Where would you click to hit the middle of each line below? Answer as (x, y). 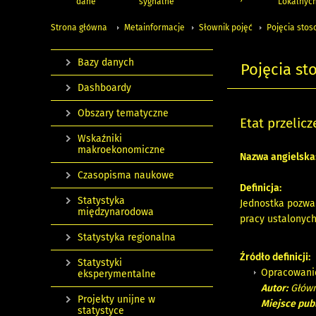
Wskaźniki (100, 139)
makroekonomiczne (121, 150)
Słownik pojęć (226, 28)
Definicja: (261, 188)
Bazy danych (106, 63)
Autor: (275, 288)
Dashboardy (104, 88)
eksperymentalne (117, 274)
